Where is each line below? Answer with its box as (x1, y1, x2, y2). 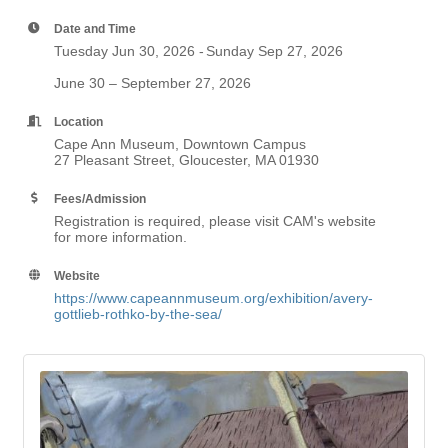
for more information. (54, 229, 187, 245)
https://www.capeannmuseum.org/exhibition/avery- (54, 290, 373, 306)
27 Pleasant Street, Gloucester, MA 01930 (54, 152, 319, 168)
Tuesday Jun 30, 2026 (54, 43, 195, 59)
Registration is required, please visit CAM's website (54, 213, 376, 229)
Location (54, 115, 103, 128)
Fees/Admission (54, 192, 146, 205)
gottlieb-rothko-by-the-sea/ (54, 306, 222, 322)
